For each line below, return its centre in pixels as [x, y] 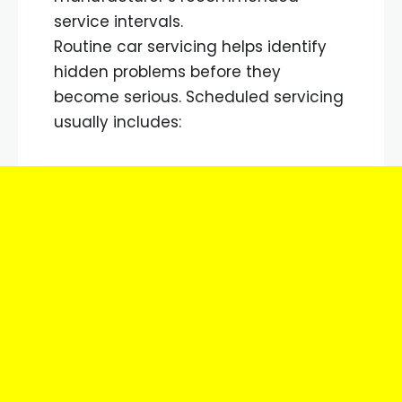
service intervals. [118, 21]
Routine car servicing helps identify [190, 46]
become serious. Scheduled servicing [199, 96]
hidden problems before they [167, 71]
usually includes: [118, 122]
